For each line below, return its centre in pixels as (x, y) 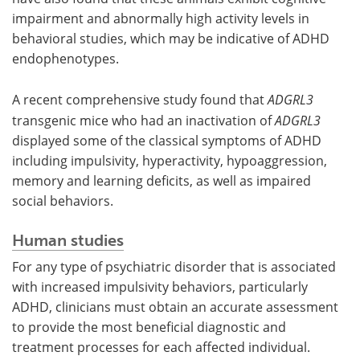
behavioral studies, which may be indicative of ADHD (171, 38)
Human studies (68, 240)
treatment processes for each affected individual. (161, 347)
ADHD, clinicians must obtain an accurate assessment (175, 307)
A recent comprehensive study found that (140, 99)
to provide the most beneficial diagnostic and (149, 327)
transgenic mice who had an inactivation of (143, 120)
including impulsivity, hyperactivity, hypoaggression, (170, 160)
